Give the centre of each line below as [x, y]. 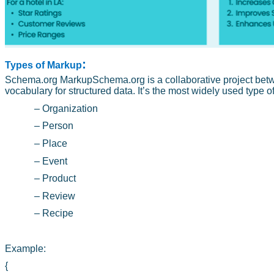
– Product [55, 179]
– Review [55, 196]
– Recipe [54, 213]
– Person [54, 126]
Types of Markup [43, 65]
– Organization [66, 108]
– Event [51, 161]
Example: [25, 248]
